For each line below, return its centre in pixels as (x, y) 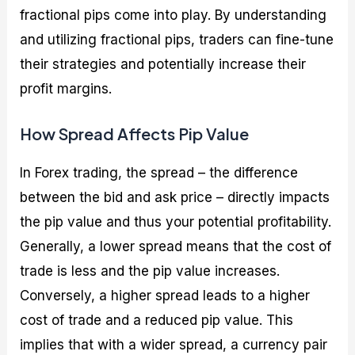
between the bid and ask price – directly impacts (175, 198)
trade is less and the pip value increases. (150, 271)
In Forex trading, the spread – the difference (159, 173)
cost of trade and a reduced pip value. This (157, 321)
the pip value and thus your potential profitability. (176, 222)
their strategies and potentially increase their (163, 65)
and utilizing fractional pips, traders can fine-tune (177, 40)
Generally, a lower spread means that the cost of (176, 247)
